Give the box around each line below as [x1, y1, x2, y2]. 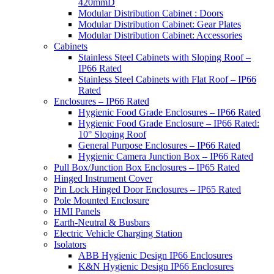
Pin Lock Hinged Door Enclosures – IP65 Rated [54, 184, 241, 195]
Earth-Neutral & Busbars [54, 217, 150, 228]
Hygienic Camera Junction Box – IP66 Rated [78, 151, 253, 162]
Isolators [54, 239, 86, 250]
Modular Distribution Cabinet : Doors [78, 8, 223, 19]
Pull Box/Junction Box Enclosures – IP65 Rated [54, 162, 240, 173]
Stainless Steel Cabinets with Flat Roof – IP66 [78, 74, 256, 85]
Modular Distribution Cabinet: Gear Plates [78, 19, 241, 30]
